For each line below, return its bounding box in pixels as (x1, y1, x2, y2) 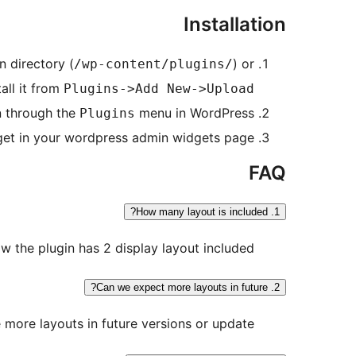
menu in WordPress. (135, 105, 254, 122)
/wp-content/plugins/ (74, 56, 233, 72)
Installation (184, 13, 286, 37)
